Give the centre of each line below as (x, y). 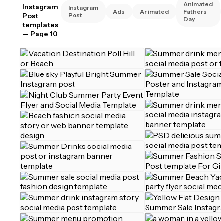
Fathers (195, 11)
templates (40, 25)
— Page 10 (40, 34)
